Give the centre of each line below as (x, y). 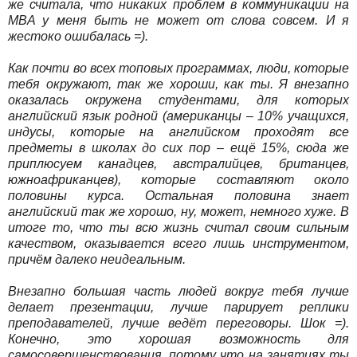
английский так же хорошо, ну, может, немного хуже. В (178, 211)
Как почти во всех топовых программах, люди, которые (178, 68)
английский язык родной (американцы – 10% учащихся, (178, 116)
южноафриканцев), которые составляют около (178, 179)
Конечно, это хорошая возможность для (178, 339)
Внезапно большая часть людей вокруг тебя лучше (178, 291)
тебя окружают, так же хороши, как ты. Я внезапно (178, 84)
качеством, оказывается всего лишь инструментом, (178, 243)
